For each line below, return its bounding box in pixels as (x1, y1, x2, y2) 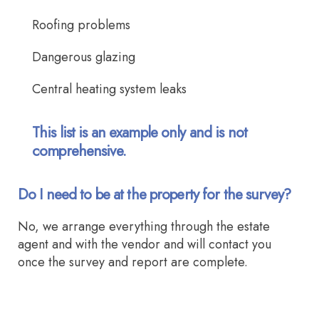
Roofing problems (32, 15, 130, 34)
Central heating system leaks (32, 79, 187, 98)
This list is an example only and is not (32, 121, 247, 143)
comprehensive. (32, 140, 126, 162)
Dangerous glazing (32, 47, 135, 66)
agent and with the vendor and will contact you (18, 234, 271, 253)
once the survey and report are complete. (18, 252, 248, 271)
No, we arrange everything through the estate (18, 216, 270, 236)
